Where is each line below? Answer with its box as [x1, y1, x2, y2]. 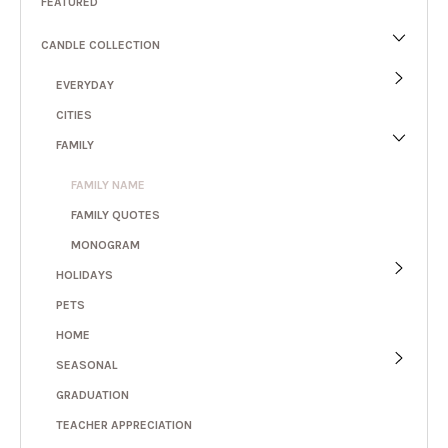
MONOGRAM [71, 237, 140, 252]
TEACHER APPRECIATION [56, 417, 192, 432]
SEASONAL [56, 357, 118, 372]
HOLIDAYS [56, 267, 113, 282]
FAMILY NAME [71, 177, 145, 192]
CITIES [56, 107, 92, 122]
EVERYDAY [56, 77, 114, 92]
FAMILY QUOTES [71, 207, 160, 222]
